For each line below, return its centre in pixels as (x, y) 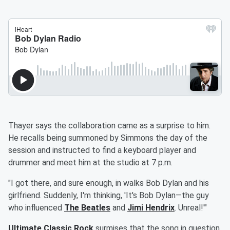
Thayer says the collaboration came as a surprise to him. (109, 126)
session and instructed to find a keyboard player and (102, 150)
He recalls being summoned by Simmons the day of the (108, 138)
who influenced (36, 208)
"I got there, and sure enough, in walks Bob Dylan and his (109, 183)
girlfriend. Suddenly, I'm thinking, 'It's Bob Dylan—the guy (109, 196)
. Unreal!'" (191, 208)
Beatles (96, 208)
